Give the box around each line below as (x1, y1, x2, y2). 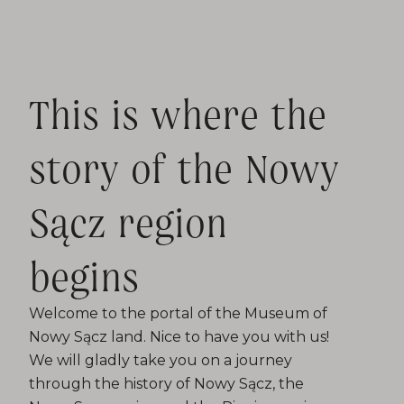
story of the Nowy (29, 141, 339, 192)
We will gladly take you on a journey (29, 351, 292, 369)
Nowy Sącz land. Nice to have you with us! (29, 327, 329, 345)
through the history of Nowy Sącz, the (29, 374, 304, 392)
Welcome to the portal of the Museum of (29, 304, 327, 322)
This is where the (29, 87, 326, 138)
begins (29, 249, 139, 300)
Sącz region (29, 195, 227, 246)
